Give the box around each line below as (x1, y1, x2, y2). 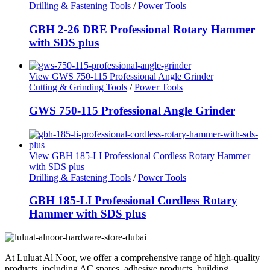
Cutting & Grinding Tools (29, 82, 127, 93)
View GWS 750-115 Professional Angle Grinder (29, 71, 213, 82)
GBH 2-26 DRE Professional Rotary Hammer (29, 22, 255, 36)
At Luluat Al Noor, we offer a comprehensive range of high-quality (5, 253, 260, 263)
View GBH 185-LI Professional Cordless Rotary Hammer (29, 150, 250, 161)
